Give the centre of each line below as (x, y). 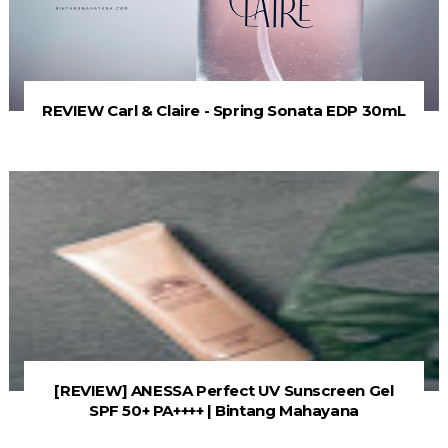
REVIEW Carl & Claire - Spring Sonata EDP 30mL (223, 110)
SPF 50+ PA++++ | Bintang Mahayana (224, 410)
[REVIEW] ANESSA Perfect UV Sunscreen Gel (224, 390)
